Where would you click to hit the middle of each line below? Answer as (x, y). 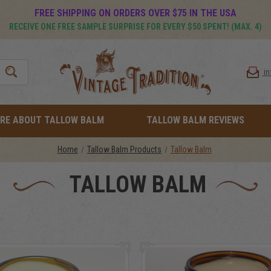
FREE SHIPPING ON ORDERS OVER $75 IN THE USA (135, 13)
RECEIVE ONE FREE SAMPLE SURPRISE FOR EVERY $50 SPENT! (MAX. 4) (135, 27)
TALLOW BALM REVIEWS (195, 120)
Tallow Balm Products (124, 149)
